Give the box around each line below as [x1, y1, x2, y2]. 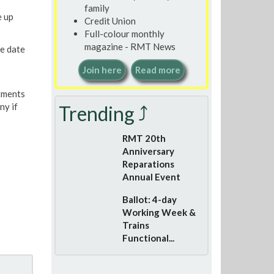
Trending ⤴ [58, 102, 148, 125]
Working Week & [122, 207, 196, 218]
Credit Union [84, 15, 136, 26]
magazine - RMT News [84, 40, 176, 52]
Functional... [122, 232, 174, 243]
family [84, 2, 109, 13]
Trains [122, 220, 149, 231]
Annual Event [122, 171, 180, 182]
